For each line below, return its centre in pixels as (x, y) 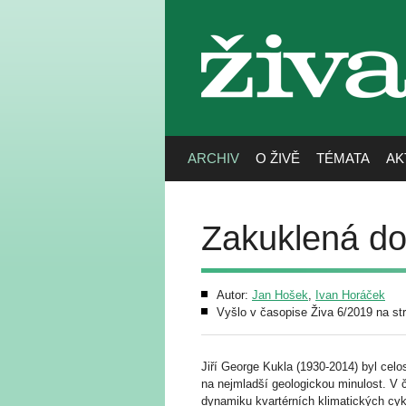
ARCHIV (213, 158)
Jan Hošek (280, 295)
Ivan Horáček (350, 295)
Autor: (234, 295)
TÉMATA (343, 158)
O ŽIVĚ (278, 158)
